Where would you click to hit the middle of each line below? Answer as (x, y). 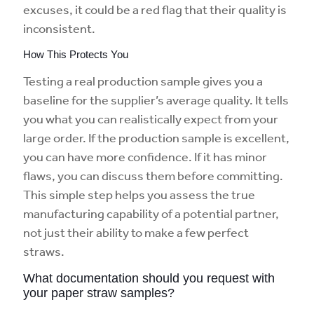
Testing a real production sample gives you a (143, 81)
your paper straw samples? (99, 293)
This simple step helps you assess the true (139, 194)
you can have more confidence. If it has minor (145, 156)
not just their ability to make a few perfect (136, 232)
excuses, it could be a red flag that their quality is (155, 9)
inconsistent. (59, 28)
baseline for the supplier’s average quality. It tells (156, 100)
